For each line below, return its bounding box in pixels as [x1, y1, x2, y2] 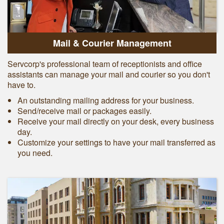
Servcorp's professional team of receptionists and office [7, 58, 202, 70]
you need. [17, 147, 52, 159]
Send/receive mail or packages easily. [17, 105, 151, 117]
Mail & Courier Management [52, 36, 171, 50]
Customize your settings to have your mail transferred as [17, 136, 215, 148]
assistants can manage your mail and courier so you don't [7, 68, 210, 80]
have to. [7, 79, 35, 91]
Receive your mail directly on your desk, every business [17, 115, 214, 127]
